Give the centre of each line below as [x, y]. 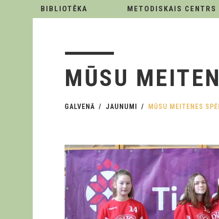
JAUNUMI [121, 107]
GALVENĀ [80, 107]
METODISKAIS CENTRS [172, 9]
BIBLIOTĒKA [64, 9]
